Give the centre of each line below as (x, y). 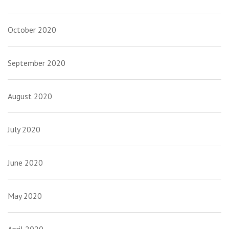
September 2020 (37, 63)
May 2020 (25, 196)
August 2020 (30, 96)
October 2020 (32, 30)
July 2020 (24, 130)
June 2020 (25, 163)
